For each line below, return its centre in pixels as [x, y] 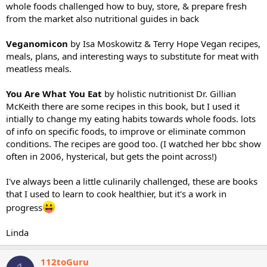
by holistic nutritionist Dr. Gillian [169, 93]
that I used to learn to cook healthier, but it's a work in [116, 193]
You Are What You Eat [54, 93]
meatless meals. [39, 68]
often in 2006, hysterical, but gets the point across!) [111, 156]
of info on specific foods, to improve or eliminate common [126, 131]
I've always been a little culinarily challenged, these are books [132, 181]
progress [24, 207]
